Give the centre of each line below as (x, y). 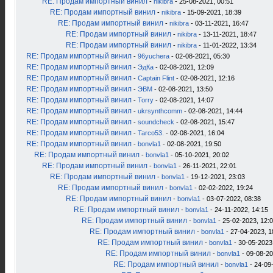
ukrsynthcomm (160, 111)
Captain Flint (156, 78)
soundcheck (156, 122)
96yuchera (154, 56)
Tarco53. (151, 133)
